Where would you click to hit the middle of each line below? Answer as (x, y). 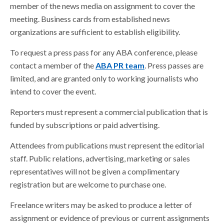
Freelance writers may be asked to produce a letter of (101, 205)
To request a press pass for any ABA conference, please (104, 52)
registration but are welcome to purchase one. (88, 184)
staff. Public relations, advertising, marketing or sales (100, 158)
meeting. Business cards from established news (90, 19)
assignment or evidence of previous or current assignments (110, 218)
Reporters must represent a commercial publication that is (109, 112)
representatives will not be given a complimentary (95, 171)
